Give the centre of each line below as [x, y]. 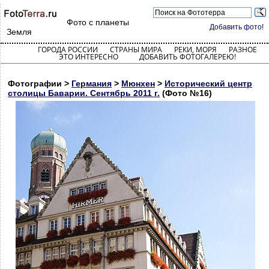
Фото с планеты [98, 22]
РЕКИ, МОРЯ [195, 50]
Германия [92, 83]
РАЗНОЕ [243, 50]
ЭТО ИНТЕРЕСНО [88, 57]
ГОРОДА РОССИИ [68, 50]
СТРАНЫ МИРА [136, 50]
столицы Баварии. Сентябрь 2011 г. [84, 93]
